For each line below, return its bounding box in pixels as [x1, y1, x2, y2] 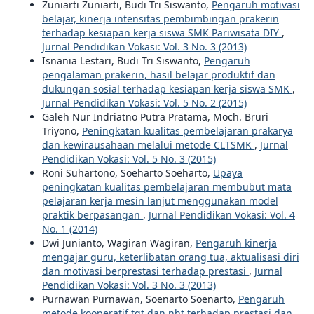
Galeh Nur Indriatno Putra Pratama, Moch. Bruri [41, 110, 268, 123]
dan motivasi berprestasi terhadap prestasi [41, 264, 249, 278]
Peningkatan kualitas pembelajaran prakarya [81, 124, 293, 137]
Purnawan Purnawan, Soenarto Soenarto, [41, 292, 238, 306]
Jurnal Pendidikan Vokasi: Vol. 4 [148, 208, 295, 221]
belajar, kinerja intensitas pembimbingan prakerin [41, 12, 279, 25]
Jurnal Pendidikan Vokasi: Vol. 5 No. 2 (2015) [41, 96, 247, 109]
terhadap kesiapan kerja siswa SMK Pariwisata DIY [41, 26, 282, 39]
